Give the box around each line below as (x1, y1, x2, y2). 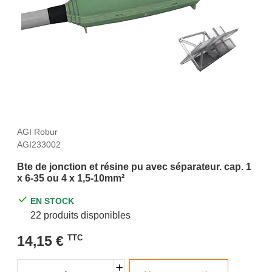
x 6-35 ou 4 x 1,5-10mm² (17, 172, 124, 183)
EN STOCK (30, 195, 75, 206)
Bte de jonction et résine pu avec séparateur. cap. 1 (17, 161, 251, 172)
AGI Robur (17, 126, 58, 137)
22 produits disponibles (30, 209, 131, 220)
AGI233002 (17, 139, 61, 149)
